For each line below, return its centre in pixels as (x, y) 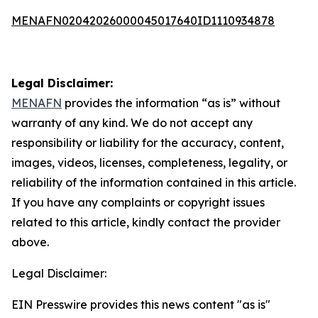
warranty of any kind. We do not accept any (132, 123)
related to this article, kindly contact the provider (146, 222)
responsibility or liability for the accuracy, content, (148, 143)
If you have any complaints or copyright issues (138, 202)
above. (30, 242)
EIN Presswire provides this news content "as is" (141, 305)
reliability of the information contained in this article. (154, 182)
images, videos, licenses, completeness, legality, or (149, 163)
